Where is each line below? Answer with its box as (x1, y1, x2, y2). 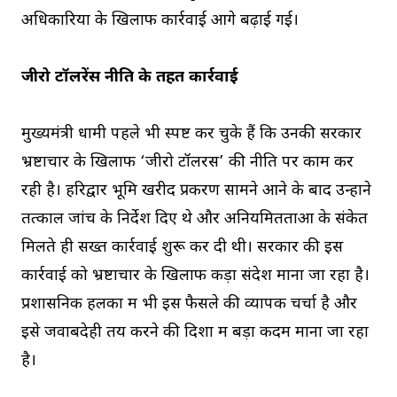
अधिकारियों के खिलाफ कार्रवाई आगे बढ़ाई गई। (21, 11, 299, 31)
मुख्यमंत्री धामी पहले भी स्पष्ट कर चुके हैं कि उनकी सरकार (21, 124, 362, 144)
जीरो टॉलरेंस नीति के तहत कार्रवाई (21, 67, 238, 88)
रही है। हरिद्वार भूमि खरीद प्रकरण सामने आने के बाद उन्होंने (21, 181, 371, 201)
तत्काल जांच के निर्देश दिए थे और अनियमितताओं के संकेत (21, 209, 368, 230)
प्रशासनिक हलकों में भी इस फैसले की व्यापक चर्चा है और (21, 294, 357, 315)
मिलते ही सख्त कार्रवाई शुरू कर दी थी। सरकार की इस (21, 237, 343, 258)
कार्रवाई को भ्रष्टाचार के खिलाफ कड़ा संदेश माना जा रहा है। (21, 266, 370, 286)
